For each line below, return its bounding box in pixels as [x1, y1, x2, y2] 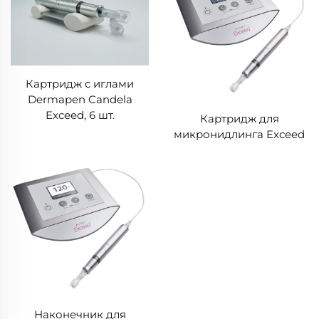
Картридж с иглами [26, 77, 134, 91]
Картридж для [199, 111, 279, 125]
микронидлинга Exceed [174, 127, 305, 141]
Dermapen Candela [27, 93, 132, 107]
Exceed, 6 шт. [45, 108, 115, 122]
